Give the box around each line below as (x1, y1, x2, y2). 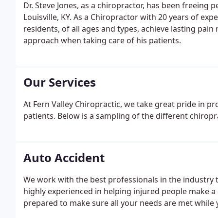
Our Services (23, 74, 96, 90)
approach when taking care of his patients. (23, 35, 181, 46)
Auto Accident (23, 149, 105, 165)
